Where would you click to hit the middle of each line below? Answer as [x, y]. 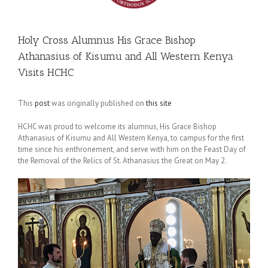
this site [159, 103]
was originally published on [98, 103]
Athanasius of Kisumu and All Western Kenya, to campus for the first [131, 138]
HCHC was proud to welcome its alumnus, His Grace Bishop [117, 127]
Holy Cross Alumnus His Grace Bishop [107, 40]
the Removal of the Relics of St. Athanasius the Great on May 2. [124, 161]
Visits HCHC [46, 72]
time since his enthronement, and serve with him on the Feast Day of [132, 149]
